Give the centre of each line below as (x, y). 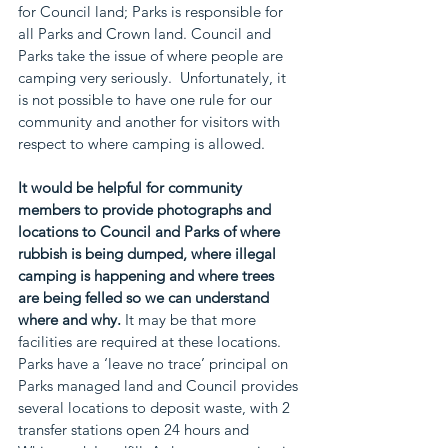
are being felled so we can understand (145, 297)
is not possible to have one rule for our (147, 99)
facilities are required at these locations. (151, 341)
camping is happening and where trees (148, 275)
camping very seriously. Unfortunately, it (154, 77)
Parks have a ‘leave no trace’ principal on (155, 363)
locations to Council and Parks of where (151, 231)
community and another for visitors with (151, 121)
